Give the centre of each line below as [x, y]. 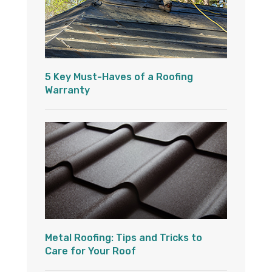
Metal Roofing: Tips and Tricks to [124, 238]
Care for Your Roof [90, 251]
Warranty [67, 90]
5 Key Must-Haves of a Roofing [119, 77]
